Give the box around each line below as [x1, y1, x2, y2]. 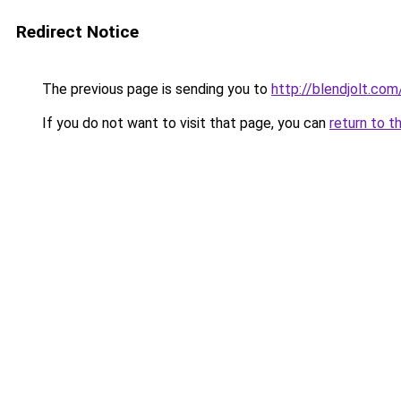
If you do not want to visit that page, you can [38, 115, 329, 132]
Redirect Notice [16, 21, 139, 42]
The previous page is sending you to [38, 81, 271, 98]
